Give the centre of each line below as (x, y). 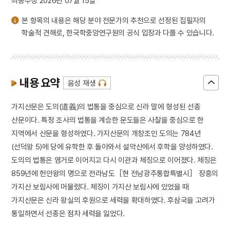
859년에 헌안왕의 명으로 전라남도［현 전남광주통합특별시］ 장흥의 (115, 173)
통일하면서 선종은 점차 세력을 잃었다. (68, 213)
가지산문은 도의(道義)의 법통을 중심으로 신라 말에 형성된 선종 (106, 106)
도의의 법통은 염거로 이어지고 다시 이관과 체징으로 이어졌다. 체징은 (114, 160)
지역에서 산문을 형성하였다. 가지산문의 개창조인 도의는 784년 (106, 133)
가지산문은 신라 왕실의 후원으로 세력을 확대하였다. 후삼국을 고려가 (113, 200)
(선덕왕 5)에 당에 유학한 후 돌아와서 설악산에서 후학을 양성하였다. (112, 146)
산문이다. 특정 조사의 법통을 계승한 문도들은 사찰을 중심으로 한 (108, 120)
